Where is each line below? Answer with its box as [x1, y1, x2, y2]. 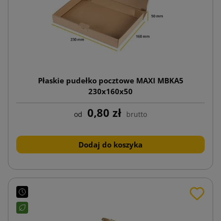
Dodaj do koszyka [78, 139, 143, 149]
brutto [126, 109, 147, 119]
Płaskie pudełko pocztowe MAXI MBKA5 [37, 75, 184, 85]
